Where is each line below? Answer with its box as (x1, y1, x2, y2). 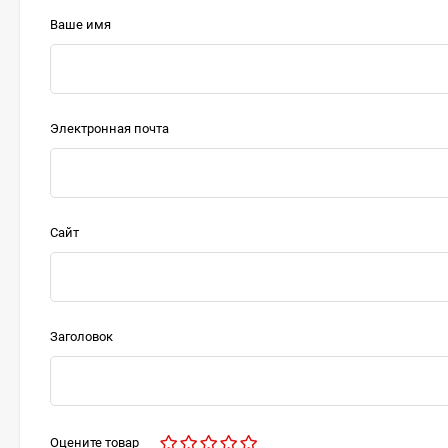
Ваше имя (50, 17, 111, 32)
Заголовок (50, 329, 113, 344)
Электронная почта (50, 121, 169, 136)
